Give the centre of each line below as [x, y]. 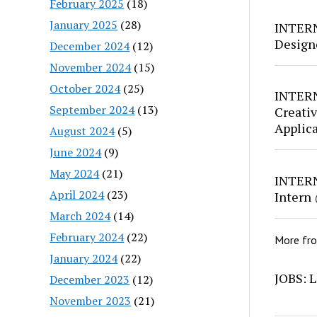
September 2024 [92, 109]
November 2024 [91, 67]
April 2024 [77, 194]
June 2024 [76, 152]
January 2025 [84, 24]
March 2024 [80, 215]
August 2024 [82, 131]
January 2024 [84, 258]
